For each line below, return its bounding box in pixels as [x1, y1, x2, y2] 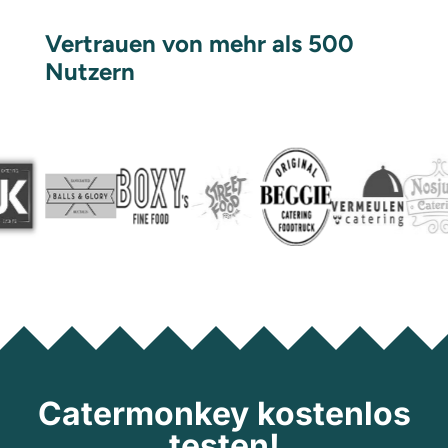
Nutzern [44, 57, 135, 87]
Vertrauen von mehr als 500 [44, 29, 354, 59]
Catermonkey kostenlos [37, 394, 411, 434]
